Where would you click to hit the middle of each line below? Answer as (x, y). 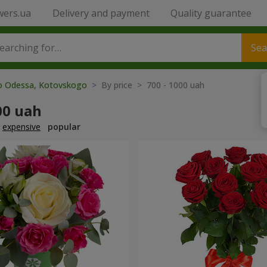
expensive (21, 127)
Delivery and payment (101, 13)
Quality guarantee (211, 13)
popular (64, 127)
